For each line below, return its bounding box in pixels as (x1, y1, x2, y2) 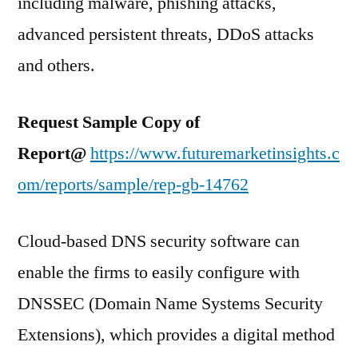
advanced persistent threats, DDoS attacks (18, 23, 314, 46)
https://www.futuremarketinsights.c (90, 142, 340, 165)
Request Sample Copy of (18, 111, 200, 133)
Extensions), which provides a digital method (18, 324, 335, 346)
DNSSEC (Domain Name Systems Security (18, 292, 323, 315)
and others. (18, 54, 95, 77)
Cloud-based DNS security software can (18, 230, 300, 253)
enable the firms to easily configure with (18, 261, 300, 284)
